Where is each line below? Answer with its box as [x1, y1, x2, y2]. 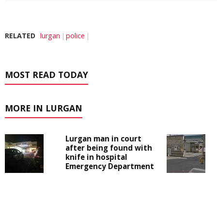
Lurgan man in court [65, 134, 141, 144]
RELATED [5, 31, 35, 41]
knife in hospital [65, 152, 127, 162]
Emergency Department [65, 161, 154, 171]
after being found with [65, 143, 152, 153]
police [66, 31, 85, 41]
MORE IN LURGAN [5, 102, 82, 114]
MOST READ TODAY [5, 69, 88, 81]
